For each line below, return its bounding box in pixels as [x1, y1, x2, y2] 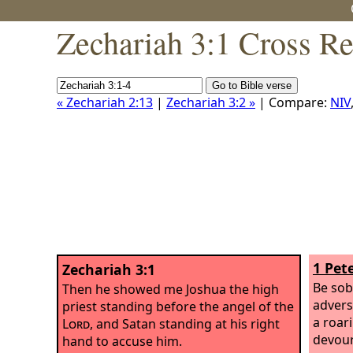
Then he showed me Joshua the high [62, 280, 279, 298]
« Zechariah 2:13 [57, 94, 153, 111]
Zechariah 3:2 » [166, 94, 255, 111]
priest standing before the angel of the [62, 297, 294, 315]
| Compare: [255, 94, 330, 111]
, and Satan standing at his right [90, 314, 280, 333]
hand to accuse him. [62, 332, 182, 350]
